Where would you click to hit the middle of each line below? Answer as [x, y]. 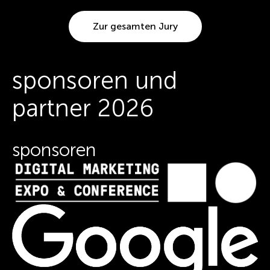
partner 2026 [83, 108]
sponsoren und [95, 80]
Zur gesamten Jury [135, 26]
